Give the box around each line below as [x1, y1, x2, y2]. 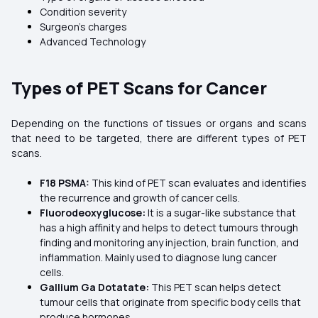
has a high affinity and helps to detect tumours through [40, 221, 298, 234]
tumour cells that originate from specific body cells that [40, 295, 301, 309]
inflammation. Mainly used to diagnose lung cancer [40, 251, 277, 264]
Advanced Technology [40, 35, 146, 48]
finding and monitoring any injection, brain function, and [40, 236, 299, 249]
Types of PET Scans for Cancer [11, 76, 267, 99]
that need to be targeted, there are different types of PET [11, 131, 307, 145]
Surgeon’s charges [40, 20, 127, 33]
